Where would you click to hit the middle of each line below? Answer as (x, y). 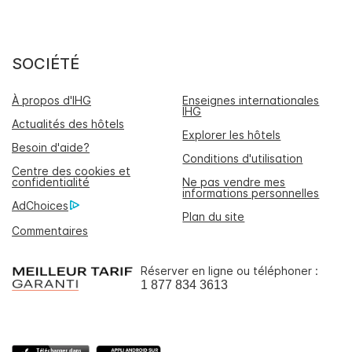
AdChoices (40, 205)
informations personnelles (251, 192)
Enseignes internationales (251, 100)
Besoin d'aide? (51, 147)
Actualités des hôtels (68, 123)
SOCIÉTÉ (46, 63)
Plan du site (214, 216)
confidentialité (51, 181)
